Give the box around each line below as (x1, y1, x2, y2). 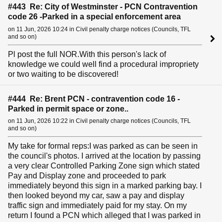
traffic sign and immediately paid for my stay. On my (8, 201, 187, 210)
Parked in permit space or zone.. (8, 105, 128, 113)
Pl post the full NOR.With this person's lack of (8, 50, 166, 58)
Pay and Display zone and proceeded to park (8, 171, 166, 180)
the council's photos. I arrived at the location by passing (8, 152, 201, 161)
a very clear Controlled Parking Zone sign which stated (8, 162, 200, 170)
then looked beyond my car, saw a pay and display (8, 191, 184, 200)
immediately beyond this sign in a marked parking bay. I (8, 181, 202, 190)
